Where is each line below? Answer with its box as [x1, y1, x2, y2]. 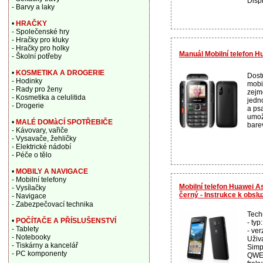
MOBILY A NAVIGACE [15, 167, 88, 176]
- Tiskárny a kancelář [11, 241, 78, 249]
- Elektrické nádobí [11, 143, 71, 151]
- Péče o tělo [11, 151, 52, 159]
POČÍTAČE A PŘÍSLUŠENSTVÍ [15, 217, 116, 225]
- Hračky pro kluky [11, 36, 69, 44]
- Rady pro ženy [11, 85, 62, 93]
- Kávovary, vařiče [11, 126, 68, 134]
